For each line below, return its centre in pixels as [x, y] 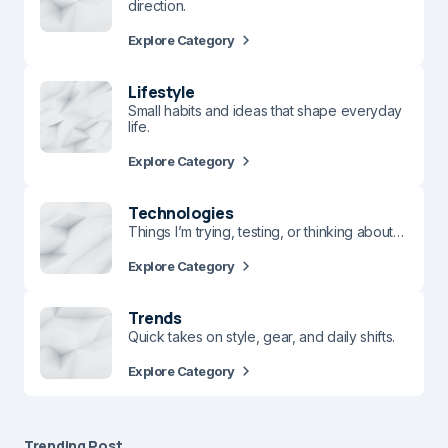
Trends [155, 317]
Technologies [181, 212]
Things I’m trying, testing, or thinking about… [266, 231]
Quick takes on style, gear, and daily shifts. [262, 336]
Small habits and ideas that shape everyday [265, 110]
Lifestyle [161, 91]
